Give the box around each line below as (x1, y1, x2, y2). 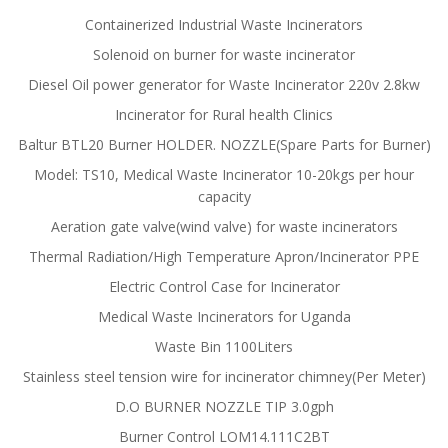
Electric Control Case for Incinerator (108, 277, 340, 297)
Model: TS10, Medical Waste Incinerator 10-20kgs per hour (34, 165, 414, 185)
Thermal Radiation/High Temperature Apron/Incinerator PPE (29, 247, 419, 267)
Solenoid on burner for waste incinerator (93, 45, 355, 65)
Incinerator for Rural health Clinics (115, 105, 333, 125)
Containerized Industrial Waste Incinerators (85, 15, 363, 35)
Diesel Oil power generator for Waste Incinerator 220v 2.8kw (28, 75, 420, 95)
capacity (197, 187, 251, 207)
